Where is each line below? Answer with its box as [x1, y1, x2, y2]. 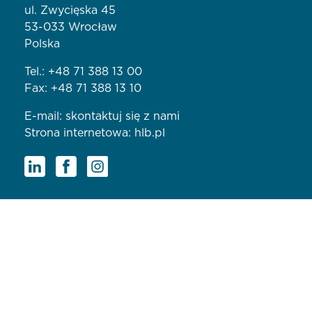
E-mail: [24, 111, 65, 123]
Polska [24, 38, 60, 50]
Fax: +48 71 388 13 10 [24, 83, 141, 95]
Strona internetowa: [24, 127, 134, 139]
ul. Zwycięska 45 [24, 5, 116, 17]
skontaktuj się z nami [65, 111, 180, 123]
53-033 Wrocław [24, 22, 117, 33]
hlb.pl [134, 127, 165, 139]
